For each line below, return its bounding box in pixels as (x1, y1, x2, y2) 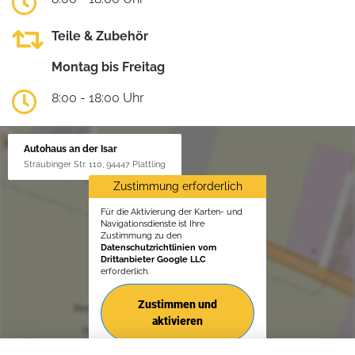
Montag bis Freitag (52, 59, 165, 74)
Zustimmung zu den (101, 229, 181, 241)
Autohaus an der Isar (24, 143, 117, 155)
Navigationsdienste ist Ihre (101, 217, 204, 229)
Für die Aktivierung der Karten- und (101, 205, 242, 217)
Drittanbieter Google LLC (101, 253, 206, 265)
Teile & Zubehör (52, 28, 148, 44)
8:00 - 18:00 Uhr (52, 90, 144, 105)
